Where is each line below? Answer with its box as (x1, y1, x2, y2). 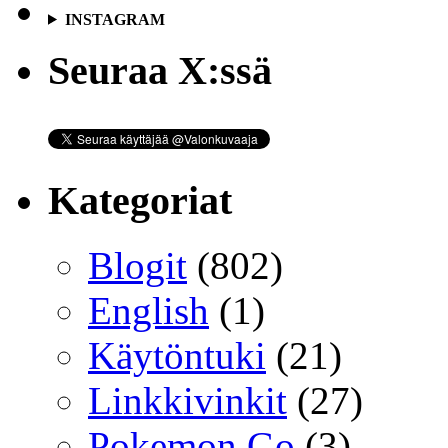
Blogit (88, 243, 187, 287)
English (88, 288, 209, 332)
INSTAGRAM (64, 10, 165, 28)
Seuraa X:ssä (48, 48, 272, 94)
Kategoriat (48, 177, 232, 223)
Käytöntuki (88, 333, 266, 377)
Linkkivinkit (88, 378, 287, 422)
